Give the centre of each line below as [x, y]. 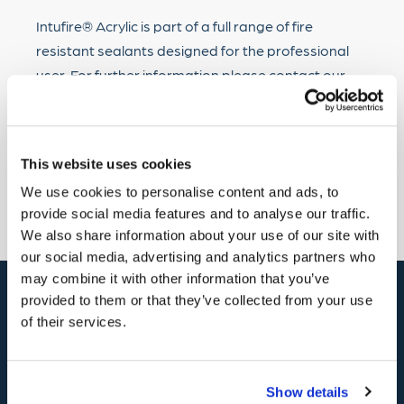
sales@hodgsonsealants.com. [135, 123]
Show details [308, 391]
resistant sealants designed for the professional [193, 50]
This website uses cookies [106, 163]
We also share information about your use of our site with [200, 235]
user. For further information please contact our [191, 74]
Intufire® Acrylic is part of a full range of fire [174, 26]
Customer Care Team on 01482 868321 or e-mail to [200, 99]
